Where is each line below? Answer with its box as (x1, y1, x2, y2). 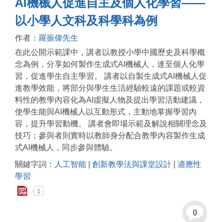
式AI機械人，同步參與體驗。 (15, 143, 117, 152)
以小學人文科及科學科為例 (15, 14, 158, 28)
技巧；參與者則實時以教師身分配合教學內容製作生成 (15, 131, 205, 140)
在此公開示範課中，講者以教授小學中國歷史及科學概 (15, 48, 205, 57)
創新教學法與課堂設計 (92, 160, 171, 169)
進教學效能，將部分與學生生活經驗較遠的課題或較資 (15, 84, 205, 93)
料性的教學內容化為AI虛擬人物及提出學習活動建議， (15, 96, 205, 105)
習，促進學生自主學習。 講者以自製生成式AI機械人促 (15, 72, 207, 81)
